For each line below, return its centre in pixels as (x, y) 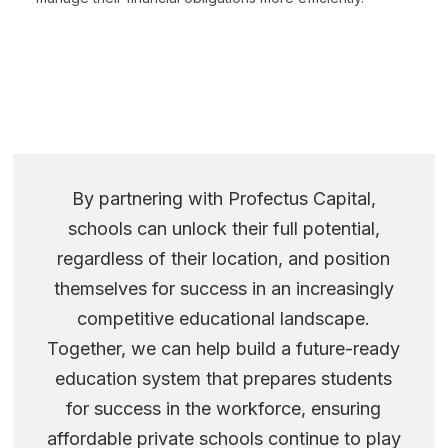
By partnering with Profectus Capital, (223, 198)
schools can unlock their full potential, (223, 228)
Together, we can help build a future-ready (224, 348)
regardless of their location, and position (224, 258)
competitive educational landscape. (224, 318)
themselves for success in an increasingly (223, 288)
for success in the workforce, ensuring (224, 408)
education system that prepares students (224, 378)
